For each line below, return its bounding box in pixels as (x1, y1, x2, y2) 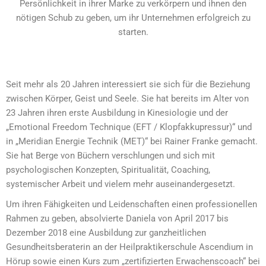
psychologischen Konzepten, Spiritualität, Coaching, (6, 164, 210, 175)
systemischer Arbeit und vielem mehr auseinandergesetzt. (6, 178, 235, 189)
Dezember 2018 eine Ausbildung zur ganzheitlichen (6, 227, 206, 238)
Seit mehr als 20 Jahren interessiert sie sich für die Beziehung (6, 78, 250, 90)
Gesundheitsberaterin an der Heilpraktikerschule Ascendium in (6, 241, 253, 252)
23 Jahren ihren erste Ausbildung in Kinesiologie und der (6, 107, 228, 118)
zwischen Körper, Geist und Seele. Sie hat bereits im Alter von (6, 93, 249, 104)
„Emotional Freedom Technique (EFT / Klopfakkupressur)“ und (6, 121, 252, 132)
